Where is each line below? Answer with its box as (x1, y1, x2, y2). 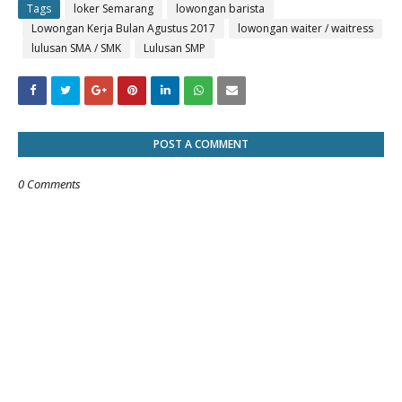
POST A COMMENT (153, 136, 249, 152)
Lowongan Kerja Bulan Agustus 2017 (31, 21, 215, 36)
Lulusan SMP (144, 40, 205, 56)
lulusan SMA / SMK (31, 40, 121, 56)
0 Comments (18, 176, 81, 192)
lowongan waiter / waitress (238, 21, 373, 36)
